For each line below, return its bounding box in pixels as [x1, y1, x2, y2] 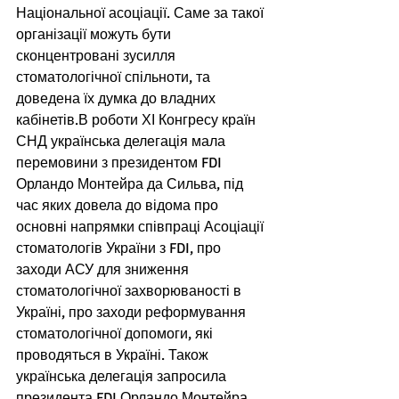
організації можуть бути [16, 26, 175, 45]
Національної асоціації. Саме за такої [16, 4, 267, 23]
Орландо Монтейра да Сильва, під [16, 175, 247, 194]
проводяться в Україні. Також [16, 346, 212, 365]
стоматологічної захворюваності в [16, 282, 245, 301]
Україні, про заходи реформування [16, 304, 249, 322]
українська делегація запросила [16, 368, 230, 387]
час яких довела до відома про [16, 197, 222, 216]
